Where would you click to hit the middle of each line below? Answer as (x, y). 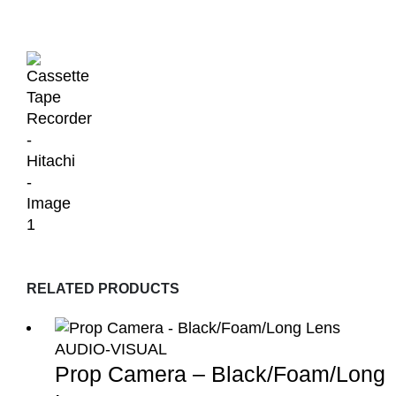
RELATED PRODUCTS (103, 288)
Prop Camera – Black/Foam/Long (220, 373)
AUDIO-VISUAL (111, 349)
